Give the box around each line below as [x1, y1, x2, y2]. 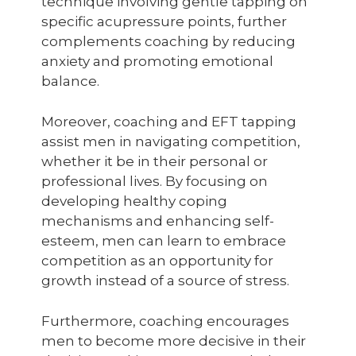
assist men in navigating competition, [41, 133, 300, 149]
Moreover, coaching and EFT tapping [41, 114, 296, 130]
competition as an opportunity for [41, 253, 273, 269]
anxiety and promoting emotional [41, 53, 273, 69]
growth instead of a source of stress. [41, 273, 289, 288]
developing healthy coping [41, 193, 227, 209]
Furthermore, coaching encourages [41, 313, 289, 329]
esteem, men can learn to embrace [41, 233, 286, 249]
